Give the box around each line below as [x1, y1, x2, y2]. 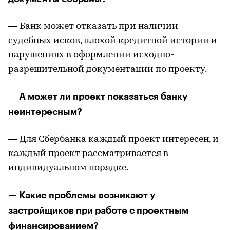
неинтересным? [8, 107, 82, 117]
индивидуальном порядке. [8, 163, 128, 173]
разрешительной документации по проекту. [8, 65, 207, 74]
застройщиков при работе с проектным [8, 206, 188, 215]
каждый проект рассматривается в [8, 149, 168, 159]
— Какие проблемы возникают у [8, 190, 155, 200]
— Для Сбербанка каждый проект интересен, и [8, 135, 219, 144]
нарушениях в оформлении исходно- [8, 50, 175, 60]
